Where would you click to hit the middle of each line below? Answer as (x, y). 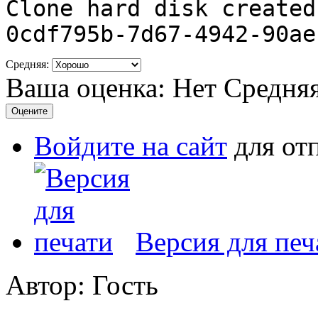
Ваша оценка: (89, 87)
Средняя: (29, 64)
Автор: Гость (82, 285)
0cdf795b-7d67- (100, 34)
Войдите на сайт (131, 146)
